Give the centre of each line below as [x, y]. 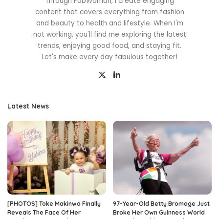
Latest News [28, 106]
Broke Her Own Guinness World [159, 213]
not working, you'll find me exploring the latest [109, 34]
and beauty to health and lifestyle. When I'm [109, 23]
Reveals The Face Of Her [44, 213]
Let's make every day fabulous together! [109, 57]
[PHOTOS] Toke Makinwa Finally [54, 204]
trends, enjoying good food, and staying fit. [109, 45]
